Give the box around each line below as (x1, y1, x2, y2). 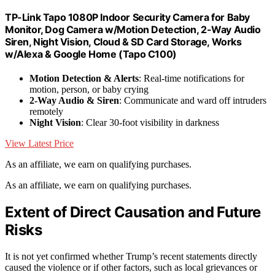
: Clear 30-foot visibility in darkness (81, 117, 219, 128)
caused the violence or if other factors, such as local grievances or (5, 261, 257, 273)
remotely (29, 106, 63, 117)
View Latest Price (5, 137, 74, 149)
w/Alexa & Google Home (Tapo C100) (5, 47, 177, 60)
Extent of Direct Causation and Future (5, 203, 261, 221)
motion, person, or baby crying (29, 83, 149, 95)
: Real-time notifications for (139, 72, 244, 83)
